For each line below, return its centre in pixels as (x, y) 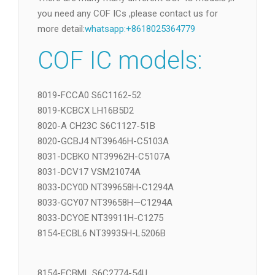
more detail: (61, 60)
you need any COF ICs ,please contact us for (128, 45)
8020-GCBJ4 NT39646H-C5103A (103, 173)
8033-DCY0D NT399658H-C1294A (106, 219)
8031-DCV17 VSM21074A (89, 203)
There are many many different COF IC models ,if (137, 30)
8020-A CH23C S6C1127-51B (96, 157)
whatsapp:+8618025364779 (140, 60)
